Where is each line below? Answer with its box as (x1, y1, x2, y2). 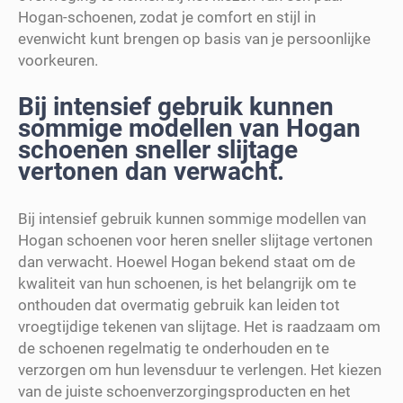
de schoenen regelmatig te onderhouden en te (18, 338, 329, 357)
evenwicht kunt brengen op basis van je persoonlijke (18, 29, 371, 48)
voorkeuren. (18, 50, 98, 69)
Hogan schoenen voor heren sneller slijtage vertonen (18, 230, 372, 249)
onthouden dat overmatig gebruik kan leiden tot (18, 295, 340, 314)
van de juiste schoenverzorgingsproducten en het (18, 381, 351, 400)
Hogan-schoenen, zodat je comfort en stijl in (18, 7, 316, 26)
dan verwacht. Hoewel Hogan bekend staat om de (18, 252, 355, 271)
